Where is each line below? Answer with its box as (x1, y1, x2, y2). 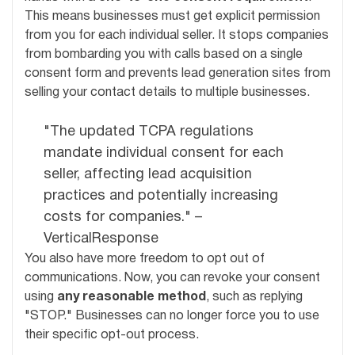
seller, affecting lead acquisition (44, 168, 252, 182)
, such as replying (206, 292, 303, 303)
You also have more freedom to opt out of (25, 254, 265, 265)
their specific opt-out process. (25, 330, 199, 342)
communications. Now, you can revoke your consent (25, 273, 320, 284)
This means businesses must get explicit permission (25, 11, 320, 23)
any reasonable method (57, 292, 206, 303)
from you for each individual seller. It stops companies (25, 30, 329, 42)
